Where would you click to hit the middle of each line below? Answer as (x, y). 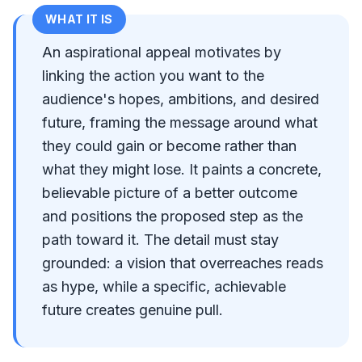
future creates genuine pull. (133, 310)
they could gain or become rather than (169, 146)
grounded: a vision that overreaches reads (183, 263)
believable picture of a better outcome (170, 193)
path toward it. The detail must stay (160, 240)
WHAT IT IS (79, 19)
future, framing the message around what (180, 122)
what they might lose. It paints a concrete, (182, 169)
